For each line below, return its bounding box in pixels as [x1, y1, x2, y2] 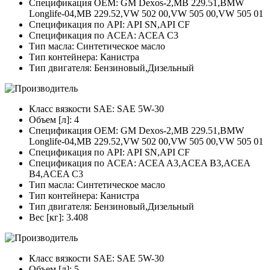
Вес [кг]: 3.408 [29, 212, 88, 223]
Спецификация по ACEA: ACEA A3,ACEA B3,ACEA [29, 158, 250, 169]
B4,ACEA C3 [29, 169, 83, 180]
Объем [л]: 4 [29, 115, 79, 125]
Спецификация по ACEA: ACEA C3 [29, 30, 178, 41]
